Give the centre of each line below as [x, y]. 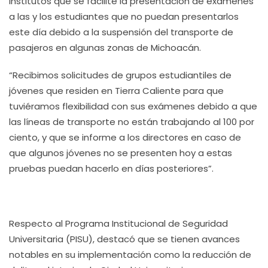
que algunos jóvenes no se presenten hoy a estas [121, 153]
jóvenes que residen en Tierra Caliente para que [116, 91]
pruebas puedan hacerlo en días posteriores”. [111, 168]
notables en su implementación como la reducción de [130, 255]
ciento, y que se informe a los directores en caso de [125, 137]
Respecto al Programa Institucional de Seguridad [118, 223]
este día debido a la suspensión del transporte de [121, 32]
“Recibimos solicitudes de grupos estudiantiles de [120, 75]
